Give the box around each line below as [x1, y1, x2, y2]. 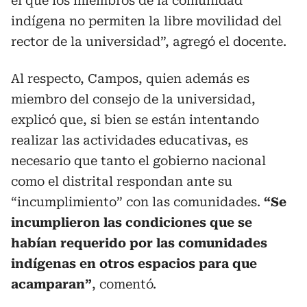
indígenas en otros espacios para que [11, 256, 257, 271]
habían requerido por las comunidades [11, 235, 267, 250]
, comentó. [92, 276, 156, 291]
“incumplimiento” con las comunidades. [11, 194, 264, 209]
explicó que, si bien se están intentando [11, 112, 259, 127]
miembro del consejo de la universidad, [11, 91, 256, 106]
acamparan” [11, 276, 92, 291]
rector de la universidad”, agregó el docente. [11, 34, 286, 49]
